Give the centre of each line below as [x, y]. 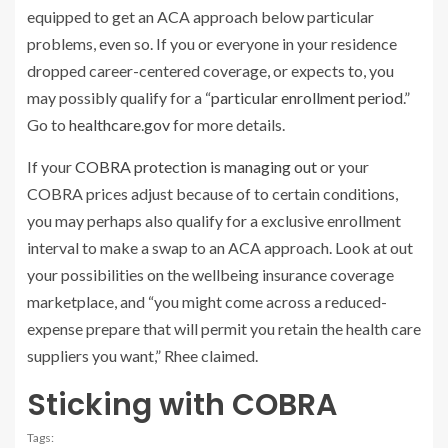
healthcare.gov [119, 124]
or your [343, 166]
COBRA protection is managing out [196, 166]
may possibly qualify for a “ [119, 97]
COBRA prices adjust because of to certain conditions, [212, 193]
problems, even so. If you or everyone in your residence [212, 43]
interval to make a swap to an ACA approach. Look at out [220, 247]
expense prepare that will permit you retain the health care [224, 328]
